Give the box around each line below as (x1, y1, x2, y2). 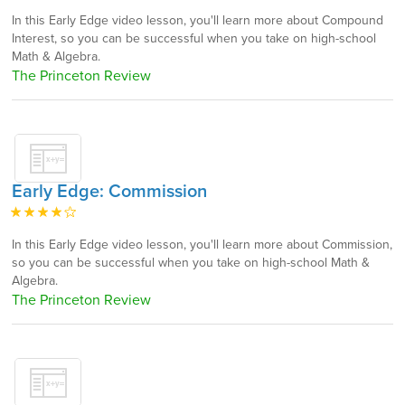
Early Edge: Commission (12, 181, 207, 202)
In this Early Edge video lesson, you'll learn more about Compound (12, 13, 383, 28)
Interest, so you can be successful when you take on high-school (12, 31, 376, 46)
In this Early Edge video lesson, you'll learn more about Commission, (12, 237, 392, 252)
